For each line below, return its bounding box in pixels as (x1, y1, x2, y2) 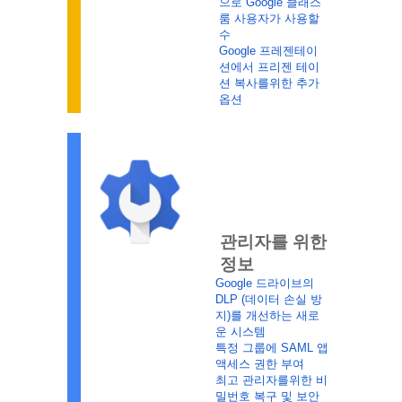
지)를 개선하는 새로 (214, 309, 319, 322)
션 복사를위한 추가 (218, 76, 319, 90)
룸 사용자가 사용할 (218, 12, 319, 25)
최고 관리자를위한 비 (214, 373, 328, 387)
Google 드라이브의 (214, 276, 314, 290)
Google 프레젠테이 (218, 44, 318, 57)
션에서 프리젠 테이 (218, 60, 319, 74)
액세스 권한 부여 (214, 357, 304, 371)
